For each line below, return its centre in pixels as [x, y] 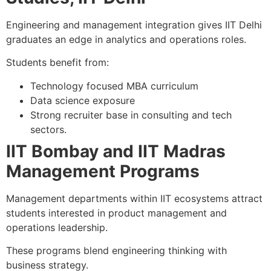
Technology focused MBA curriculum [114, 86]
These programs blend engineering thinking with [116, 251]
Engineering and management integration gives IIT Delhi [134, 25]
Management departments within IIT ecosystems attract [134, 198]
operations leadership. [57, 227]
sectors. [48, 129]
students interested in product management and [116, 213]
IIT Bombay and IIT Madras [116, 151]
